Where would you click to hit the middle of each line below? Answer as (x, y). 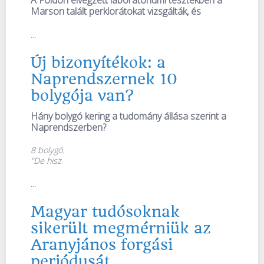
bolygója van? (82, 95)
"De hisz (46, 161)
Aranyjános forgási (102, 245)
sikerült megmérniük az (121, 228)
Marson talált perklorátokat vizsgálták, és (116, 11)
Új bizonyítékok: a (98, 62)
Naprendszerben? (68, 127)
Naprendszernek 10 (104, 79)
